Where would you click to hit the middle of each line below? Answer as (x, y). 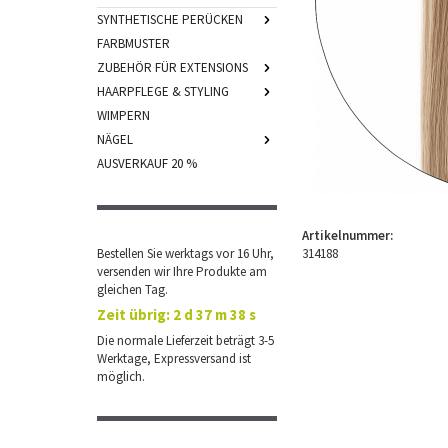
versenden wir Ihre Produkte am (182, 271)
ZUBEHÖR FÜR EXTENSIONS (172, 67)
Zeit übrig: (133, 314)
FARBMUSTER (133, 43)
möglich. (121, 376)
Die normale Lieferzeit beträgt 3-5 (185, 340)
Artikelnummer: (347, 235)
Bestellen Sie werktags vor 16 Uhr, (185, 253)
